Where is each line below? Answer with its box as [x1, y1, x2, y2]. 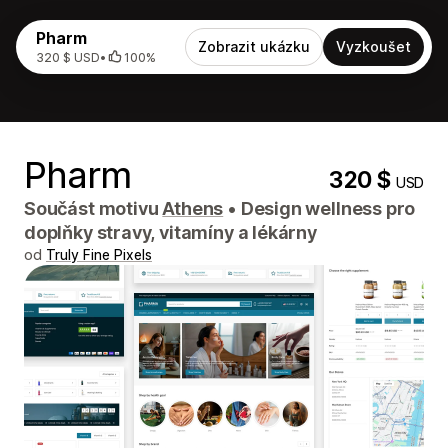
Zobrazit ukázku [198, 38, 310, 55]
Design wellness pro [236, 198, 416, 219]
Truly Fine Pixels [46, 246, 152, 263]
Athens [162, 198, 224, 219]
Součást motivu [24, 198, 163, 219]
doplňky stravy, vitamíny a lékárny [24, 222, 317, 243]
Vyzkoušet [336, 38, 411, 55]
